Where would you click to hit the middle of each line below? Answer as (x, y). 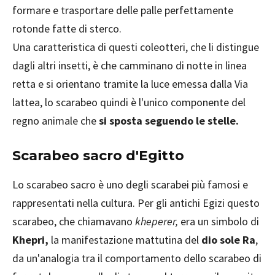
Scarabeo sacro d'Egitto (98, 156)
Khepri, (30, 240)
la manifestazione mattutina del (125, 240)
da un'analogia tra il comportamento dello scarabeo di (137, 258)
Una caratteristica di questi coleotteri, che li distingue (136, 47)
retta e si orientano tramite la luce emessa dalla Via (130, 84)
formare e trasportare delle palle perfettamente (123, 10)
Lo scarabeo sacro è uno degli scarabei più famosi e (130, 185)
